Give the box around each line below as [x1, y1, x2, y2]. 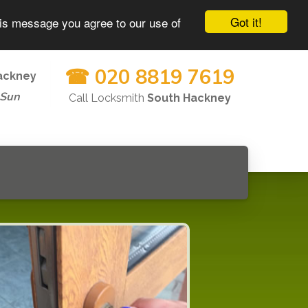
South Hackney [146, 91, 231, 104]
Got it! [230, 13, 262, 30]
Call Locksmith [68, 91, 147, 104]
